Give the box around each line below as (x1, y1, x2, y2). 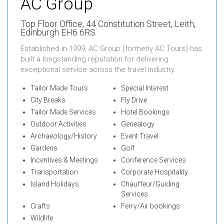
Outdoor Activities (30, 120, 86, 128)
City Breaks (30, 96, 65, 104)
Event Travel (120, 132, 158, 140)
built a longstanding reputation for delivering (20, 54, 168, 64)
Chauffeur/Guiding (120, 180, 179, 188)
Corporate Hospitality (120, 168, 188, 176)
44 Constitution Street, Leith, (86, 18, 195, 29)
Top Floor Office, (20, 18, 86, 29)
